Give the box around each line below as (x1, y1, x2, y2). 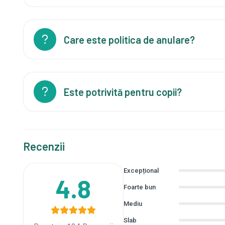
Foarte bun (123, 183, 156, 191)
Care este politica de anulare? (63, 33, 195, 46)
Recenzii (23, 140, 65, 153)
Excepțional (123, 166, 159, 174)
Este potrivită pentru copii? (63, 85, 182, 98)
